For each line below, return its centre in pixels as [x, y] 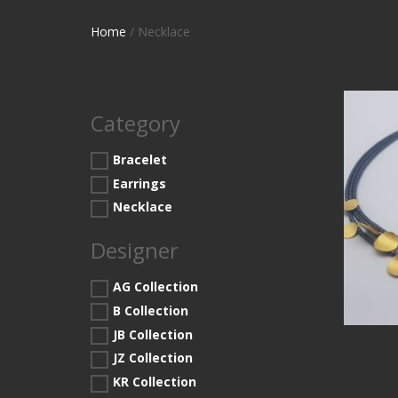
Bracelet [140, 159]
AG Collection [155, 287]
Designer [135, 251]
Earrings [139, 183]
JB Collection [153, 334]
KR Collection [155, 382]
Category [135, 123]
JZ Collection [153, 358]
